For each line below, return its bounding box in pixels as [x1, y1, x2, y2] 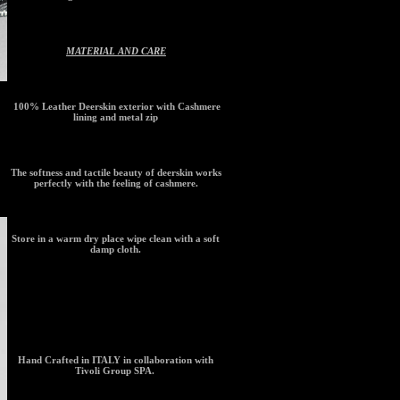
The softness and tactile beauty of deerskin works [10, 166, 221, 178]
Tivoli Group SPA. [74, 364, 157, 376]
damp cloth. [90, 243, 142, 254]
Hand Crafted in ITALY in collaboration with [18, 354, 214, 365]
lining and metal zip [73, 111, 159, 122]
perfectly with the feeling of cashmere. [33, 177, 198, 188]
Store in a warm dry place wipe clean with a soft [12, 232, 221, 244]
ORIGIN [98, 298, 134, 310]
